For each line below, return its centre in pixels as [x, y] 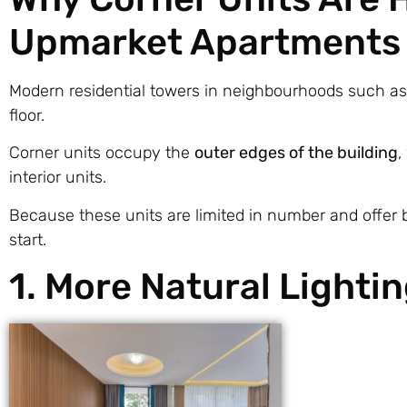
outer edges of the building [296, 153]
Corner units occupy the [102, 153]
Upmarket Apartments [205, 42]
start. [28, 239]
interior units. [58, 178]
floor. [27, 115]
